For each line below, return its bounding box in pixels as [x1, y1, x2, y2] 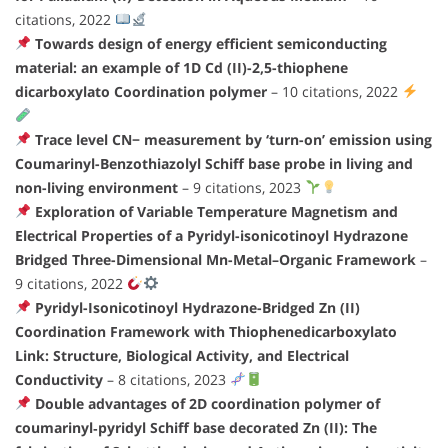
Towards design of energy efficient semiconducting [34, 34, 387, 54]
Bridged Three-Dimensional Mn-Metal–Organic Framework [15, 250, 416, 270]
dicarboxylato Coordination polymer [15, 82, 267, 102]
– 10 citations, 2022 [267, 82, 402, 102]
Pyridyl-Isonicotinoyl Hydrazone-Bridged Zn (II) [34, 298, 360, 318]
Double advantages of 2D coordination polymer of [34, 394, 380, 414]
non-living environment [15, 178, 178, 198]
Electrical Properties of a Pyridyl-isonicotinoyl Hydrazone [15, 226, 408, 246]
